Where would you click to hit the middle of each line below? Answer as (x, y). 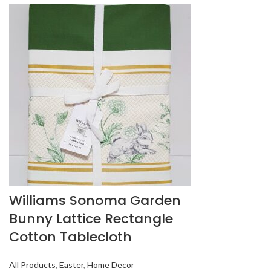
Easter (71, 265)
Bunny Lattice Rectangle (91, 219)
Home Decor (111, 265)
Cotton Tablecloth (70, 237)
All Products (32, 265)
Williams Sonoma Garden (95, 201)
